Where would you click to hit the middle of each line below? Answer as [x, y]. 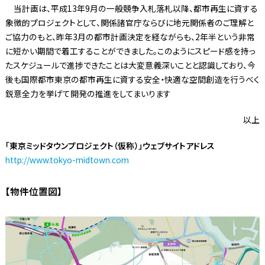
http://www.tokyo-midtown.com [67, 160]
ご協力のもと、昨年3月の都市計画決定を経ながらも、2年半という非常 [130, 37]
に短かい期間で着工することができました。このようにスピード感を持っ [130, 51]
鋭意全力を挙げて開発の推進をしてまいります [88, 94]
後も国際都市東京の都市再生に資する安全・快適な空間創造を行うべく [132, 80]
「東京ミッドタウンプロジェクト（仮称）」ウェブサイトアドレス [110, 146]
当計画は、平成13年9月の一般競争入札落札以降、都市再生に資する [131, 9]
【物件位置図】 [33, 192]
